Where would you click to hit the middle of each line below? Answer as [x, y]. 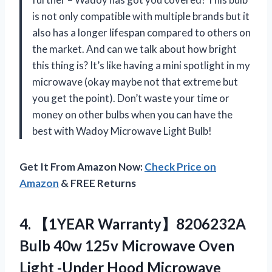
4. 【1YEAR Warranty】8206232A [133, 223]
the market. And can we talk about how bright [134, 49]
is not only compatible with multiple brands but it [141, 16]
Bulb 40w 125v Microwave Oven [127, 245]
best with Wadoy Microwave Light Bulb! [122, 131]
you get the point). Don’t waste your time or [131, 98]
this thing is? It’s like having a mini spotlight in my [141, 65]
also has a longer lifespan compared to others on [141, 32]
